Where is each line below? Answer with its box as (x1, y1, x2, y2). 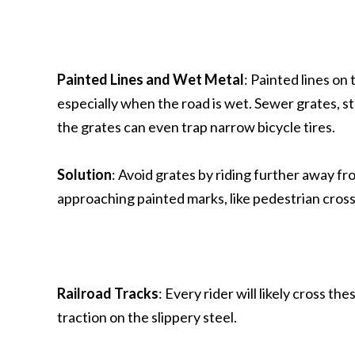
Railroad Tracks (57, 284, 158, 302)
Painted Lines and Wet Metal (57, 71, 244, 88)
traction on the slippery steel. (57, 308, 237, 326)
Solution (57, 166, 112, 183)
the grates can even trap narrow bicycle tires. (57, 118, 335, 136)
